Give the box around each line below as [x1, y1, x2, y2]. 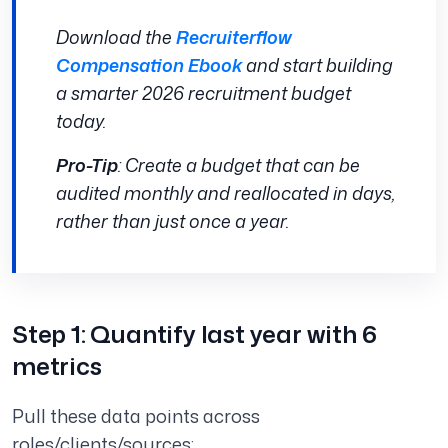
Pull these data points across [12, 403, 260, 430]
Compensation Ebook [56, 52, 242, 79]
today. [56, 108, 106, 135]
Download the [56, 24, 176, 51]
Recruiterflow [176, 24, 292, 51]
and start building [242, 52, 393, 79]
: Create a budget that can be [118, 152, 360, 179]
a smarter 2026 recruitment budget [56, 80, 351, 107]
